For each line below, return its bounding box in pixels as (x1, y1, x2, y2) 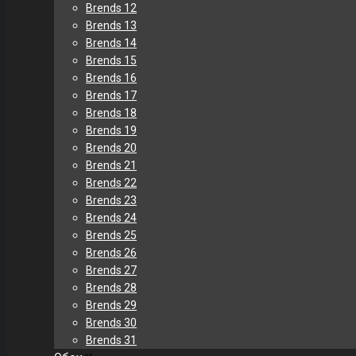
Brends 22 (86, 176, 137, 189)
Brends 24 (86, 211, 137, 224)
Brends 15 (86, 54, 137, 67)
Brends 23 (86, 194, 137, 207)
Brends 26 (86, 246, 137, 259)
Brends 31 (86, 334, 137, 346)
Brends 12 (86, 2, 137, 14)
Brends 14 (86, 37, 137, 49)
